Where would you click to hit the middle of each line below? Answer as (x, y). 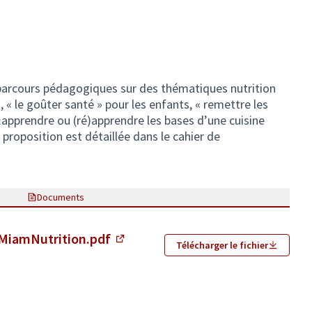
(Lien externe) (156, 252)
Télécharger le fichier (222, 245)
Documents (61, 197)
